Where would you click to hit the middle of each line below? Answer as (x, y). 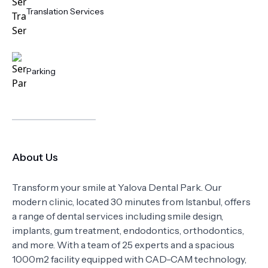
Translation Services (65, 11)
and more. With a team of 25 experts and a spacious (123, 245)
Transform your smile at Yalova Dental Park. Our (117, 187)
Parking (41, 71)
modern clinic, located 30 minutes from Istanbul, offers (131, 202)
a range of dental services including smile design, (118, 216)
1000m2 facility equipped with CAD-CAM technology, (129, 259)
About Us (35, 157)
